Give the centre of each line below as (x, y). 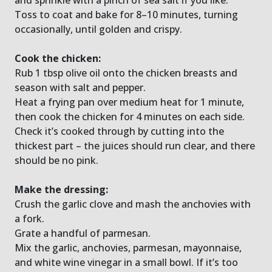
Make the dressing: (61, 189)
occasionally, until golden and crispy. (98, 29)
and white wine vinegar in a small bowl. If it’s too (126, 262)
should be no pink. (56, 160)
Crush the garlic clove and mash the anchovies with (133, 204)
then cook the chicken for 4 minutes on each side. (130, 116)
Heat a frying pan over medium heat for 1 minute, (129, 102)
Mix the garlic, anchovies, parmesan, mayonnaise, (128, 247)
